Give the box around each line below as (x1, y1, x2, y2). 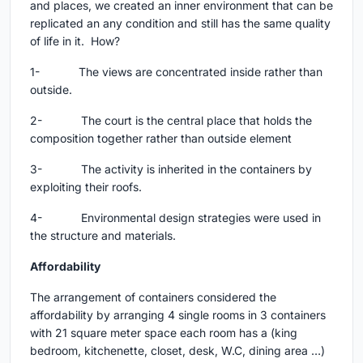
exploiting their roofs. (30, 180, 142, 194)
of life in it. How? (30, 34, 120, 49)
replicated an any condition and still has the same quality (30, 16, 331, 31)
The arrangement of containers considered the (30, 290, 276, 305)
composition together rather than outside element (30, 131, 292, 146)
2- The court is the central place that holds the (30, 113, 312, 128)
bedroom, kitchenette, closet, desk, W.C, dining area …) (30, 344, 325, 358)
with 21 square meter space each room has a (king (30, 326, 297, 340)
